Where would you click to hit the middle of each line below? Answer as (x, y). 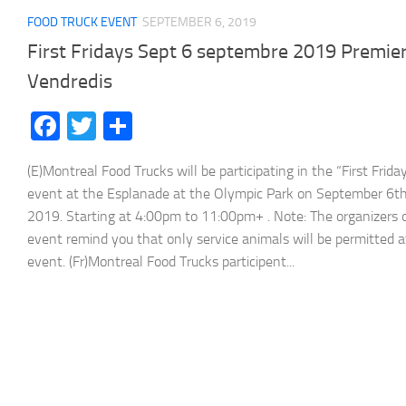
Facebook (118, 126)
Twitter (140, 126)
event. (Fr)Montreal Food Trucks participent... (161, 261)
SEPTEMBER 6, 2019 (199, 22)
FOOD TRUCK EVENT (82, 22)
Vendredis (70, 81)
